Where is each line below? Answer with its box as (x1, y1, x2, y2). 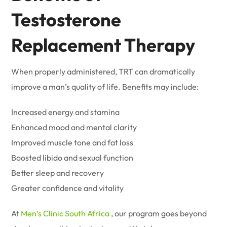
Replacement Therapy (11, 33, 196, 56)
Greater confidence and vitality (11, 183, 124, 193)
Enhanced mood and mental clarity (11, 122, 137, 132)
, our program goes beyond (109, 208, 207, 218)
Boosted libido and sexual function (11, 153, 134, 163)
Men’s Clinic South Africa (19, 208, 110, 218)
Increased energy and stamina (11, 107, 120, 117)
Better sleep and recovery (11, 168, 104, 178)
